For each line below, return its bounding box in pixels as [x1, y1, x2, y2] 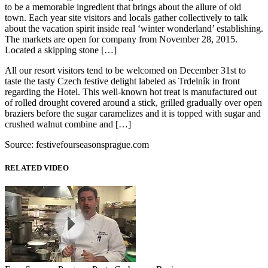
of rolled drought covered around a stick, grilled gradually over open [5, 97, 262, 108]
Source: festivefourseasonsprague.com [5, 139, 149, 150]
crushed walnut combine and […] [5, 118, 131, 129]
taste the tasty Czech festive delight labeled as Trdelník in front [5, 75, 240, 86]
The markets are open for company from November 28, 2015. [5, 33, 237, 44]
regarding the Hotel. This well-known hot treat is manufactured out [5, 86, 257, 97]
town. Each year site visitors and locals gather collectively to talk [5, 12, 248, 23]
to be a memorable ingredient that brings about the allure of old [5, 1, 241, 12]
